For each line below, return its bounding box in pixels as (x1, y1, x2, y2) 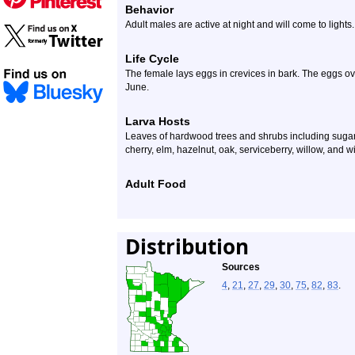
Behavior (125, 3, 174, 16)
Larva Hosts (125, 115, 190, 128)
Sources (222, 261, 260, 273)
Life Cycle (125, 52, 179, 65)
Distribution (125, 232, 249, 261)
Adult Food (125, 177, 186, 190)
